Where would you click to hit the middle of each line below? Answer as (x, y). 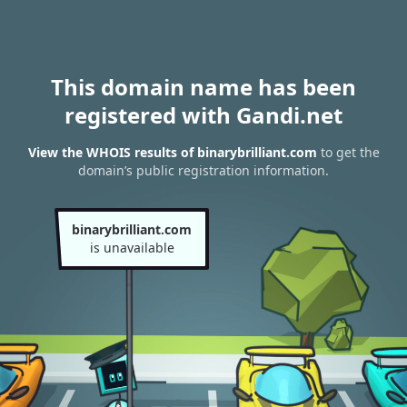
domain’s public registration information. (203, 171)
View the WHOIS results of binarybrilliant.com (172, 153)
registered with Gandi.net (203, 115)
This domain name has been (203, 87)
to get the (348, 153)
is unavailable (132, 248)
